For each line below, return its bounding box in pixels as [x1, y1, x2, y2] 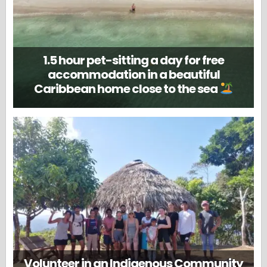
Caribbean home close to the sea [34, 80, 220, 97]
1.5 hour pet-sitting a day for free [43, 51, 224, 69]
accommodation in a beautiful [47, 66, 220, 83]
